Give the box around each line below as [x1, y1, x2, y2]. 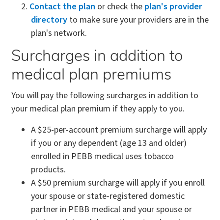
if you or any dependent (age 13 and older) [31, 137, 187, 149]
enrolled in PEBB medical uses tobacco [31, 150, 174, 163]
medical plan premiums [11, 68, 171, 83]
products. [31, 164, 66, 176]
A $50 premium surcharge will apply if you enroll [31, 177, 205, 189]
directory [31, 14, 67, 26]
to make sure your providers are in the [67, 14, 209, 26]
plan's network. [31, 27, 87, 39]
